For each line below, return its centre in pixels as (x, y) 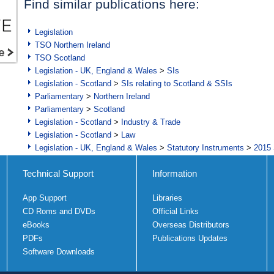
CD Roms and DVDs (59, 212)
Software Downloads (58, 252)
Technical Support (58, 174)
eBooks (36, 225)
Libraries (167, 198)
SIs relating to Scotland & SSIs (177, 84)
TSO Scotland (60, 58)
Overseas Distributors (191, 225)
